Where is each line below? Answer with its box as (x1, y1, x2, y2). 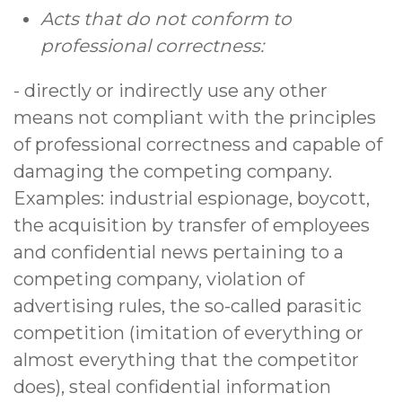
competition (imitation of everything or (13, 322, 363, 345)
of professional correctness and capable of (13, 134, 382, 156)
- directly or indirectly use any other (13, 80, 328, 102)
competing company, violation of (13, 268, 304, 291)
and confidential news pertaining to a (13, 241, 344, 264)
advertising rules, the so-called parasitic (13, 295, 362, 318)
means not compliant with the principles (13, 107, 376, 129)
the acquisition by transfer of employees (13, 214, 370, 237)
